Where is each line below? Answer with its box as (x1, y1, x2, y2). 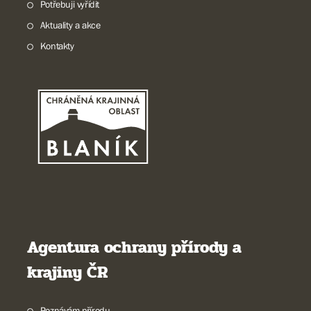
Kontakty (40, 40, 74, 51)
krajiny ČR (27, 260, 108, 285)
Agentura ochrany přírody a (27, 235, 242, 260)
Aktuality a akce (40, 19, 101, 31)
